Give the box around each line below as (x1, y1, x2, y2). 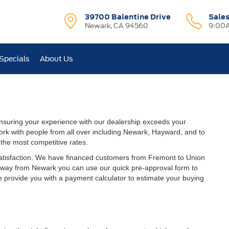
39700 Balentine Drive (85, 12, 171, 22)
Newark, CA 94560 (85, 22, 149, 30)
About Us (40, 55, 74, 63)
